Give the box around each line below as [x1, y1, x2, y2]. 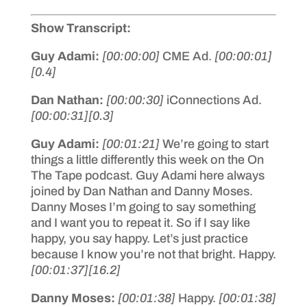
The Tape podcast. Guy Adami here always [30, 168, 265, 182]
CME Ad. [162, 49, 214, 63]
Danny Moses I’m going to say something [30, 199, 256, 214]
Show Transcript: [30, 21, 131, 35]
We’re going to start [162, 136, 269, 151]
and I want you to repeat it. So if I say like [30, 215, 250, 230]
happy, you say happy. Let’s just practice [30, 231, 248, 245]
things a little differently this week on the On [30, 152, 264, 167]
